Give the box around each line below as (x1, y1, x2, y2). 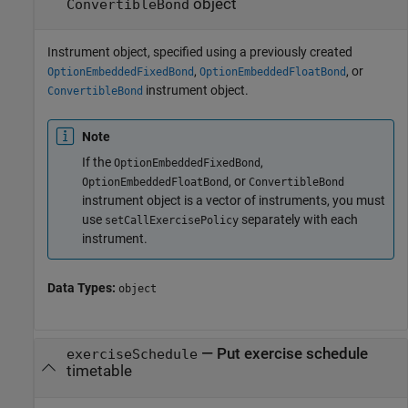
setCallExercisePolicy (105, 214, 239, 227)
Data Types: (47, 280, 118, 295)
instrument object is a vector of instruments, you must (82, 193, 385, 208)
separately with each (239, 212, 358, 227)
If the (82, 155, 114, 169)
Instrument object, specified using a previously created (47, 45, 352, 59)
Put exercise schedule (216, 345, 368, 363)
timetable (66, 362, 132, 381)
